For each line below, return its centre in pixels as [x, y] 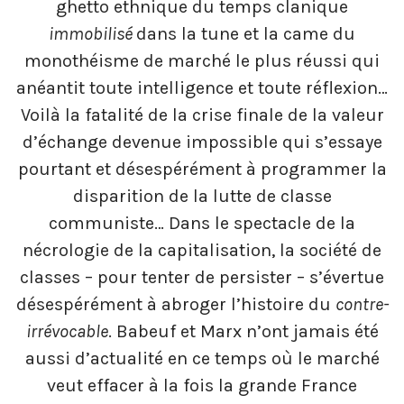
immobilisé [92, 34]
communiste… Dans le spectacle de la [202, 224]
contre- [362, 305]
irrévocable [67, 332]
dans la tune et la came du [246, 34]
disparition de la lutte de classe [202, 197]
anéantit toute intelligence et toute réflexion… [202, 88]
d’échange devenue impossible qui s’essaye [202, 142]
